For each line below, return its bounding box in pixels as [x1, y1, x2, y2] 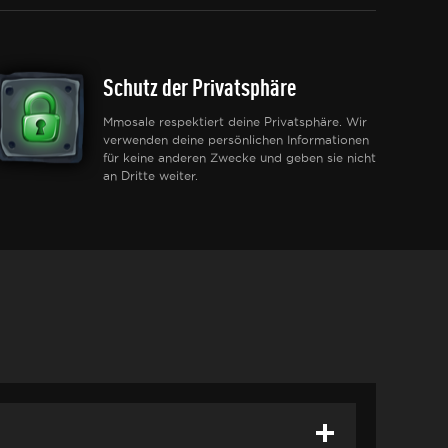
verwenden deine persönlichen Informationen [103, 133, 369, 146]
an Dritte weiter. [103, 169, 198, 182]
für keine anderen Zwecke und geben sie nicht [103, 151, 376, 164]
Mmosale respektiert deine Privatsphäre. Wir [103, 115, 367, 128]
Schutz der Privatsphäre [103, 73, 296, 101]
